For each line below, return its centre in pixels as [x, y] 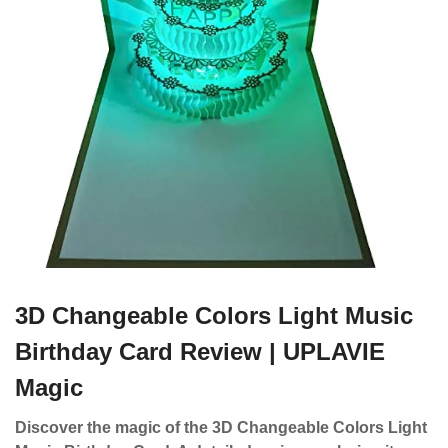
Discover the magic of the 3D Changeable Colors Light [221, 427]
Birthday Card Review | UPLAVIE [200, 351]
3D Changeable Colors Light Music [214, 315]
